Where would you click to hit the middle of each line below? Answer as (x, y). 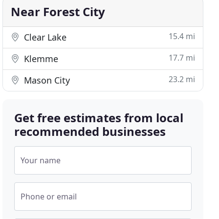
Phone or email (49, 197)
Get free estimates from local (99, 118)
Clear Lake (44, 37)
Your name (41, 160)
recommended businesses (90, 131)
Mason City (46, 80)
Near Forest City (58, 11)
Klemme (40, 59)
